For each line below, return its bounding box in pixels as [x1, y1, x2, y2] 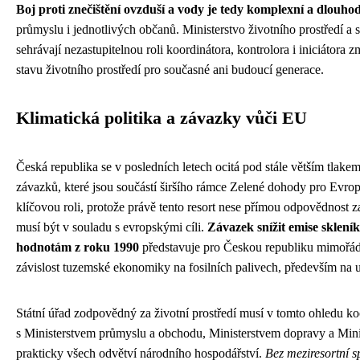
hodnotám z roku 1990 [16, 239, 139, 254]
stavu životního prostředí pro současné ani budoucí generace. [16, 62, 324, 76]
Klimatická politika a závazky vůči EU [16, 108, 307, 128]
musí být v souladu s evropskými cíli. [16, 219, 207, 234]
